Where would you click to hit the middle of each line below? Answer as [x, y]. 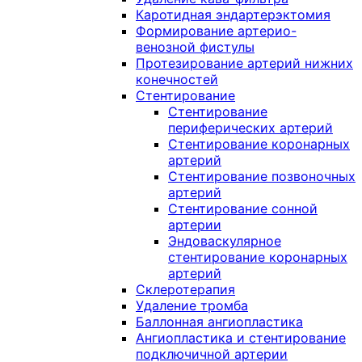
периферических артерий [250, 128]
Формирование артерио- [216, 31]
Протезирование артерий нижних [244, 63]
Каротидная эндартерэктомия [233, 15]
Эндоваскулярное [225, 241]
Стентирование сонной [243, 208]
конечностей [177, 79]
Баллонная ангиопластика [219, 322]
